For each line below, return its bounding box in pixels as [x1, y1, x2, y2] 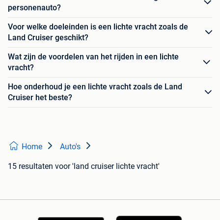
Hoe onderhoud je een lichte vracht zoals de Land [8, 82, 182, 92]
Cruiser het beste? [8, 93, 72, 103]
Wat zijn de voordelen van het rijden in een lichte [8, 52, 179, 62]
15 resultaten [8, 162, 53, 171]
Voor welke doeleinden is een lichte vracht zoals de [8, 22, 188, 32]
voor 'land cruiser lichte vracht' [55, 162, 160, 171]
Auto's [60, 142, 81, 152]
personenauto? [8, 3, 61, 13]
